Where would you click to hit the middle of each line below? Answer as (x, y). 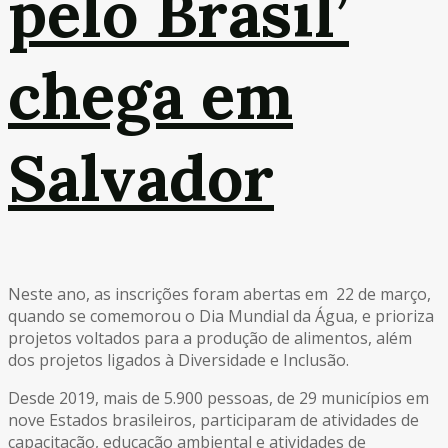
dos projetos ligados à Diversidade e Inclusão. (178, 359)
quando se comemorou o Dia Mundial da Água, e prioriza (221, 315)
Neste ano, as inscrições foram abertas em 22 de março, (219, 293)
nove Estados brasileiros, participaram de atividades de (213, 419)
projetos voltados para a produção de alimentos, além (210, 337)
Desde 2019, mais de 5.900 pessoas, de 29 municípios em (218, 397)
